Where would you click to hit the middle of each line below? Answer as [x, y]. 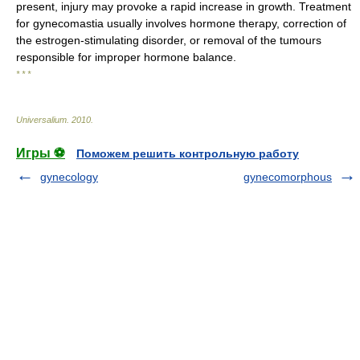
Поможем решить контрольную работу [188, 153]
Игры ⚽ [41, 153]
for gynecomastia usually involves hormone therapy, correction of [181, 23]
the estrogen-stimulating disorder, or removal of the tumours [169, 40]
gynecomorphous [288, 177]
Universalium [41, 120]
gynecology [69, 177]
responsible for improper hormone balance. [126, 57]
